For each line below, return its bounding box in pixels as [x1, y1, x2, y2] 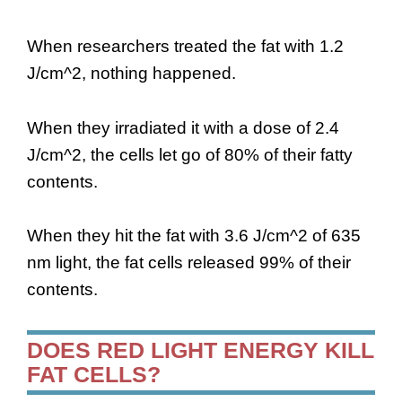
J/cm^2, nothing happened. [27, 64, 236, 83]
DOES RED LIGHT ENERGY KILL [27, 337, 374, 363]
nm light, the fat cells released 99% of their [27, 253, 351, 272]
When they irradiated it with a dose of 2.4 [27, 118, 339, 137]
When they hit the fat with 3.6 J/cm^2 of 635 [27, 226, 361, 245]
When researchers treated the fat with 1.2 [27, 37, 344, 57]
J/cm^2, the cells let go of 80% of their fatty [27, 144, 353, 164]
